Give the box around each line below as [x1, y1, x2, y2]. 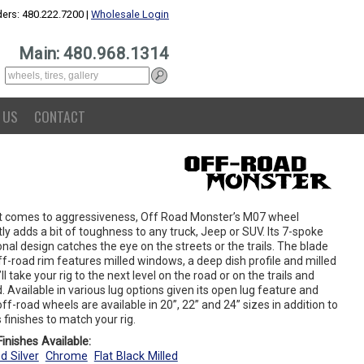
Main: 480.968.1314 [19, 44, 169, 63]
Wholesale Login [91, 8, 169, 20]
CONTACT [34, 106, 85, 127]
